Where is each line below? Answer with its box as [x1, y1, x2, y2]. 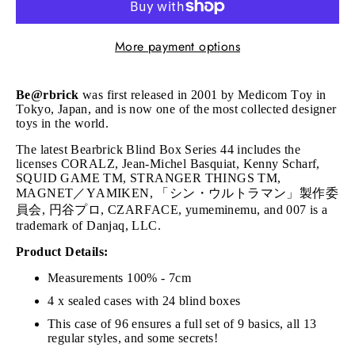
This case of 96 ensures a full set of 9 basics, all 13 [48, 316, 317, 330]
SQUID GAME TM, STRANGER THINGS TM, [16, 170, 281, 185]
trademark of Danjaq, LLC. [16, 218, 161, 232]
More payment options [115, 36, 240, 55]
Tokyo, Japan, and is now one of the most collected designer [16, 101, 337, 116]
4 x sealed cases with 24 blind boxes [48, 293, 241, 307]
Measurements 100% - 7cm [48, 270, 192, 284]
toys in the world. [16, 116, 109, 130]
